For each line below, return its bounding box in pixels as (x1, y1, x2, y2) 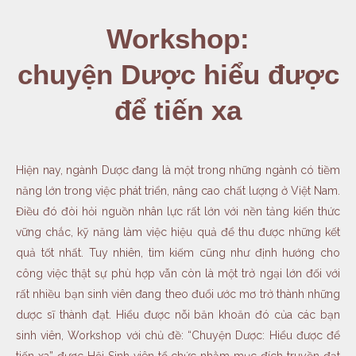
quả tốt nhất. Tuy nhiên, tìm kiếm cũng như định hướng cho (16, 246, 340, 260)
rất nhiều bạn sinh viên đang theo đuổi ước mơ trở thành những (16, 288, 340, 301)
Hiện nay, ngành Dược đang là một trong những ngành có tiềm (16, 164, 340, 177)
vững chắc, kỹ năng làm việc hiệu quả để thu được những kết (16, 226, 340, 239)
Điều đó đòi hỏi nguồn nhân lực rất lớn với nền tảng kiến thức (16, 205, 340, 219)
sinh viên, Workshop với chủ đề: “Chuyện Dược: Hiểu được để (16, 329, 340, 342)
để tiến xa (114, 95, 242, 126)
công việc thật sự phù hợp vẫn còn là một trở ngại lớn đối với (16, 267, 340, 281)
